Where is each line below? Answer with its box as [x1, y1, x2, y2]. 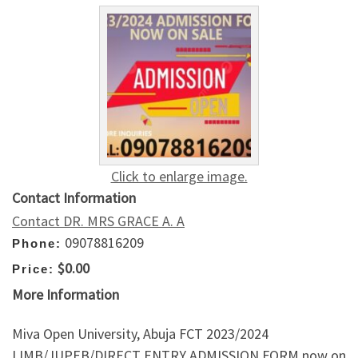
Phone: [12, 236, 62, 250]
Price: [12, 262, 54, 276]
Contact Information [12, 188, 136, 207]
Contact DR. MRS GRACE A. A [12, 211, 185, 230]
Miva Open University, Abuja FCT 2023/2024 [12, 324, 268, 344]
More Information [12, 284, 119, 304]
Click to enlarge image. [110, 166, 248, 185]
